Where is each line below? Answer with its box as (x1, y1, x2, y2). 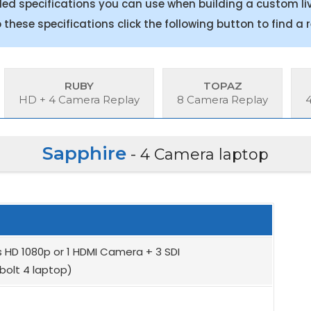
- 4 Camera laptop (126, 144, 269, 164)
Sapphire (42, 142, 126, 165)
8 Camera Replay (177, 92, 268, 106)
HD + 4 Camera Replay (19, 92, 140, 106)
